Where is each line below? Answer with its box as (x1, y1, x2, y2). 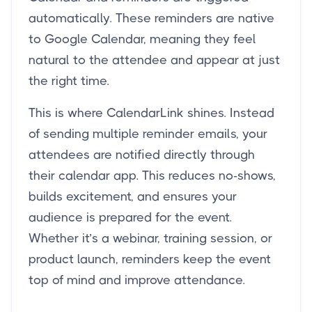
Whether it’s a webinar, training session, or (29, 231, 272, 246)
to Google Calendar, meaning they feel (29, 32, 256, 47)
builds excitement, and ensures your (29, 189, 237, 204)
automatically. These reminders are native (29, 11, 274, 26)
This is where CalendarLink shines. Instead (29, 106, 274, 120)
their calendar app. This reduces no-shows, (29, 169, 276, 183)
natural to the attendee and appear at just (29, 53, 280, 68)
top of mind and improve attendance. (29, 273, 245, 288)
